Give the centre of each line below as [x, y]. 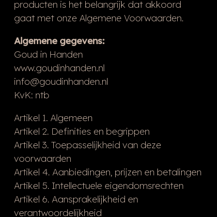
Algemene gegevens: [59, 40]
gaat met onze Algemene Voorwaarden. [99, 18]
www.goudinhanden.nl [59, 68]
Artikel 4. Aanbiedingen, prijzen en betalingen [108, 172]
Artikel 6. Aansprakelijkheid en [76, 199]
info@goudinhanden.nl [61, 81]
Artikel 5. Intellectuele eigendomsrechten [99, 185]
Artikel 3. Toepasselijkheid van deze [87, 145]
